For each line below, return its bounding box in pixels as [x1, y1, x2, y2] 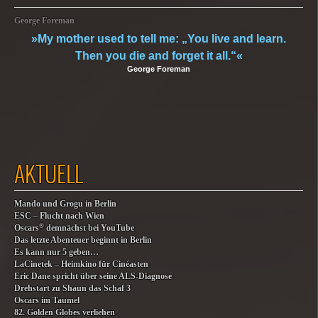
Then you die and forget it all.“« [75, 50, 243, 62]
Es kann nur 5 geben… [14, 248, 99, 257]
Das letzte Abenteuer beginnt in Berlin [14, 236, 152, 245]
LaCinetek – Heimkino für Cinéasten [14, 260, 148, 269]
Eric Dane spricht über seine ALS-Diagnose [14, 272, 172, 281]
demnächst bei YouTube [44, 224, 134, 233]
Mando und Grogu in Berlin [14, 199, 116, 209]
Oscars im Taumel [14, 296, 79, 305]
